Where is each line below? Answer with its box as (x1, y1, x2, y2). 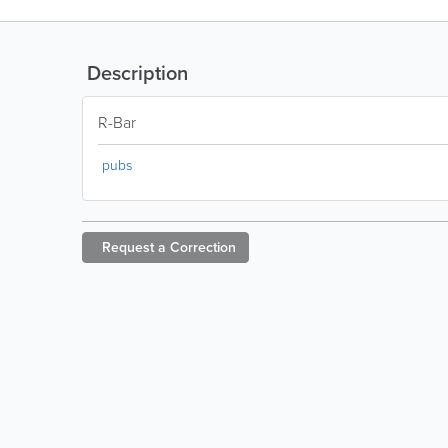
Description (82, 58, 188, 87)
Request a (102, 237, 166, 257)
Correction (170, 237, 236, 257)
